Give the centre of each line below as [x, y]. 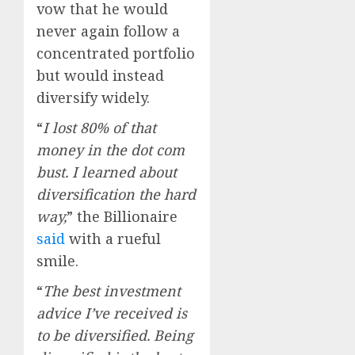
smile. [57, 261]
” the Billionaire [122, 217]
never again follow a [108, 31]
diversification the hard [116, 195]
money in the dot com [111, 150]
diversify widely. [93, 98]
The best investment [112, 291]
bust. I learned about [107, 172]
